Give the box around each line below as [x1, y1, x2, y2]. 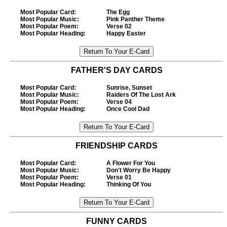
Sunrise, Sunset [106, 84, 152, 91]
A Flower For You [106, 160, 155, 167]
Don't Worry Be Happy [106, 167, 171, 174]
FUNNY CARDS [86, 217, 147, 225]
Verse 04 [106, 98, 132, 105]
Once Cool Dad [106, 105, 149, 112]
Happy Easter [106, 30, 146, 37]
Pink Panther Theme [106, 16, 165, 23]
